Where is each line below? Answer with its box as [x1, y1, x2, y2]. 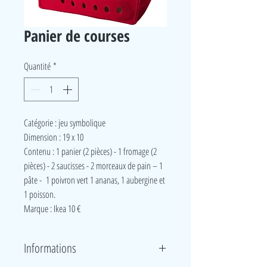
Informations [24, 240, 76, 256]
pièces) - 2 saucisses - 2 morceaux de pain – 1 [24, 159, 163, 172]
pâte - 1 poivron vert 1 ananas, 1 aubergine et [24, 173, 165, 187]
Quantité [24, 60, 51, 73]
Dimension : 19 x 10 [24, 131, 83, 144]
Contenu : [24, 145, 56, 158]
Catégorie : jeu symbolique [24, 116, 105, 129]
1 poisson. [24, 188, 55, 201]
